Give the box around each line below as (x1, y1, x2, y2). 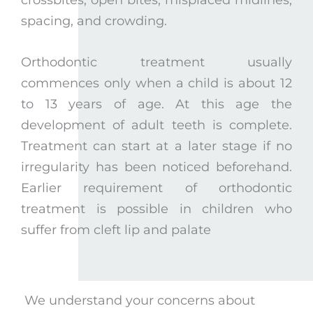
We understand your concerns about (24, 293, 255, 309)
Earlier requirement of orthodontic (21, 180, 292, 196)
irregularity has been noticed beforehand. (21, 159, 292, 175)
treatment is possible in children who (21, 201, 292, 217)
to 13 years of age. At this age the (21, 96, 292, 112)
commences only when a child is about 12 (21, 75, 292, 91)
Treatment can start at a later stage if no (21, 138, 292, 154)
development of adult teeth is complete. (21, 117, 292, 133)
